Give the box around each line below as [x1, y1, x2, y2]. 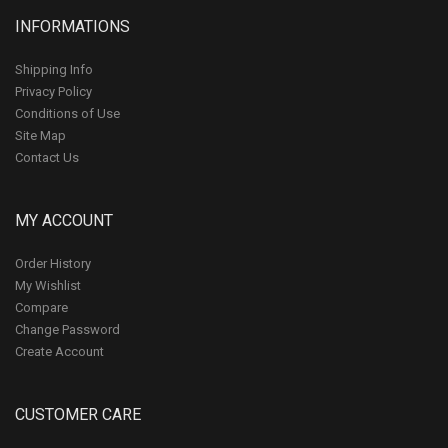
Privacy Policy [15, 83, 92, 99]
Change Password [15, 321, 120, 337]
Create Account [15, 343, 104, 359]
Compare [15, 299, 68, 315]
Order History [15, 255, 91, 271]
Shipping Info [15, 61, 93, 77]
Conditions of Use [15, 105, 120, 121]
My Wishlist [15, 277, 81, 293]
